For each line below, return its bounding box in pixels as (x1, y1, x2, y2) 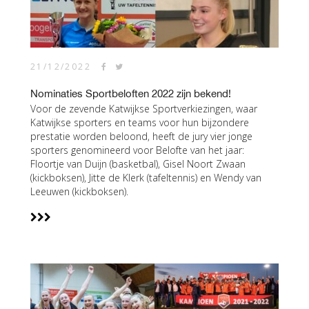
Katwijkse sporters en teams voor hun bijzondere (30, 116, 249, 129)
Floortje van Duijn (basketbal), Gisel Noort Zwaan (30, 157, 246, 170)
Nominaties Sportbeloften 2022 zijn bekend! (30, 88, 231, 99)
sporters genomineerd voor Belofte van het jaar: (30, 143, 244, 157)
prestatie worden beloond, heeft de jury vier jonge (30, 130, 252, 143)
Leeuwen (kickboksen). (30, 185, 128, 198)
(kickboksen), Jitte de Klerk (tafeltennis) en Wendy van (30, 171, 261, 184)
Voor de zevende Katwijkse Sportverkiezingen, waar (30, 102, 257, 115)
